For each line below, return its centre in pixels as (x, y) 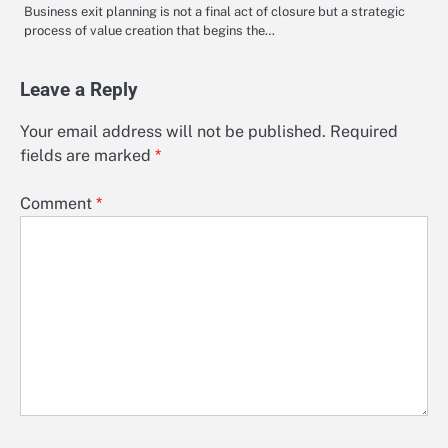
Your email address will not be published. (173, 131)
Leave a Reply (79, 89)
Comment (58, 203)
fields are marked (87, 155)
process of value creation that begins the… (149, 30)
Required (364, 131)
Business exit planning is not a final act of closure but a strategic (214, 11)
